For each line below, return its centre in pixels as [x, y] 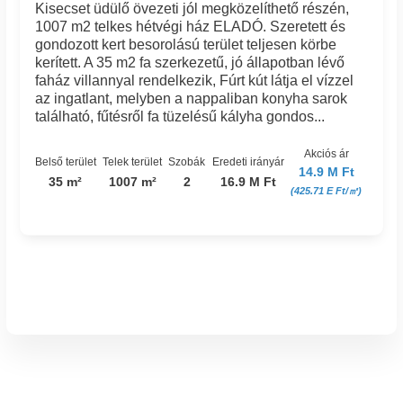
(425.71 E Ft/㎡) [327, 190]
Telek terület [133, 162]
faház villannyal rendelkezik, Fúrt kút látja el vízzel [194, 81]
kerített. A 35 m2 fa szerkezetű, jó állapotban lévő [189, 63]
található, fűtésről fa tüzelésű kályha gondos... [179, 117]
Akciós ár [326, 153]
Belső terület [65, 162]
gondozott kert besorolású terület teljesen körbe [185, 45]
